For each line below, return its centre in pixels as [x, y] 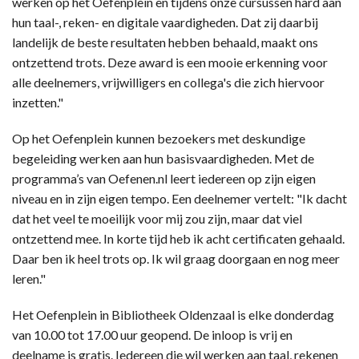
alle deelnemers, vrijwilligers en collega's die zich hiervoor [168, 82]
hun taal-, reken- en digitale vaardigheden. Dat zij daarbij [165, 22]
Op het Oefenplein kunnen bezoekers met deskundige [159, 138]
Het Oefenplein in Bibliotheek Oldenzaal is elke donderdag [173, 314]
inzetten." [38, 102]
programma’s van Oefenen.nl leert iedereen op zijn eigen [164, 178]
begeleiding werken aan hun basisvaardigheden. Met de [163, 158]
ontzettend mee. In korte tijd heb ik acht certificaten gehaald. [178, 238]
